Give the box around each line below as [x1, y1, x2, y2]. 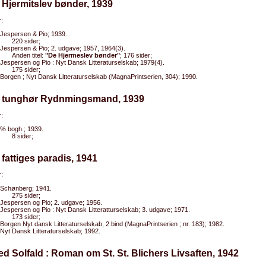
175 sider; [12, 66, 40, 73]
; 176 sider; [120, 52, 152, 59]
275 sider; [12, 192, 40, 199]
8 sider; [12, 132, 33, 140]
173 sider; [12, 213, 40, 220]
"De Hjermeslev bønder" [45, 52, 120, 59]
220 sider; [12, 37, 40, 45]
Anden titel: [12, 52, 45, 59]
